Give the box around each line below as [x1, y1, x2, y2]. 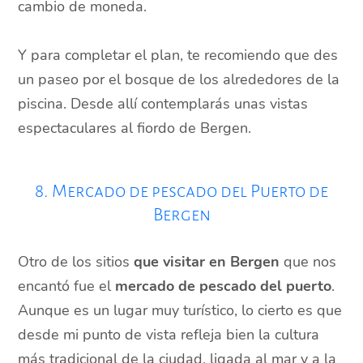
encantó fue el [18, 276, 116, 297]
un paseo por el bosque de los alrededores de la [18, 70, 340, 90]
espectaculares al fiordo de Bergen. [18, 118, 252, 139]
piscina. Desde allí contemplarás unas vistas [18, 94, 309, 114]
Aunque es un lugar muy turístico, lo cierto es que [18, 301, 343, 321]
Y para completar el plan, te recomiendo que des [18, 45, 339, 66]
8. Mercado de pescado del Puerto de [35, 181, 328, 202]
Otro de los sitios [18, 252, 135, 272]
